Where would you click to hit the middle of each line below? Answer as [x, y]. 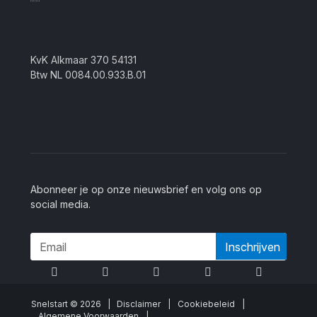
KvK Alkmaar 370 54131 [84, 60]
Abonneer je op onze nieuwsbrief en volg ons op [146, 189]
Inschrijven [252, 247]
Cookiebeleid [207, 304]
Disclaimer [139, 304]
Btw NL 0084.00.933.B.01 [88, 75]
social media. [61, 204]
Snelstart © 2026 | [74, 304]
